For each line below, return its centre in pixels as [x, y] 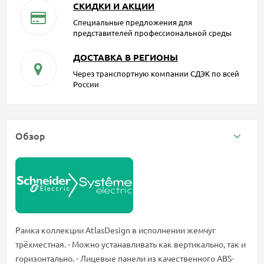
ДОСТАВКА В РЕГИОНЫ [125, 57]
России [86, 84]
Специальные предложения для [132, 22]
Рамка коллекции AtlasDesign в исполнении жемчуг [115, 230]
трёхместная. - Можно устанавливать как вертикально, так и [131, 244]
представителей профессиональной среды [152, 32]
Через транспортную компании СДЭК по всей [156, 73]
